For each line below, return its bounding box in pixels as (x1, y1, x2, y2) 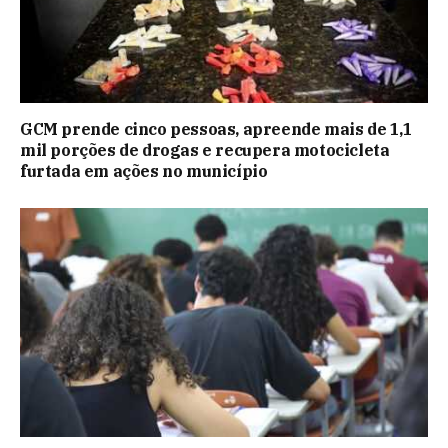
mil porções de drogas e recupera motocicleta (20, 139, 390, 160)
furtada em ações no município (20, 160, 268, 181)
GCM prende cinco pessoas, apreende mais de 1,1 (20, 118, 413, 139)
